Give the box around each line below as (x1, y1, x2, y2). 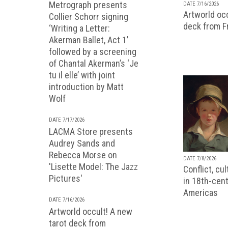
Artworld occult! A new (49, 206, 132, 217)
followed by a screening (49, 46, 136, 57)
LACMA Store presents (49, 126, 133, 137)
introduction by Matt (49, 81, 124, 92)
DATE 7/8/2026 (183, 155, 216, 162)
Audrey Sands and (49, 138, 115, 149)
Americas (183, 187, 218, 198)
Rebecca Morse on (49, 150, 117, 160)
